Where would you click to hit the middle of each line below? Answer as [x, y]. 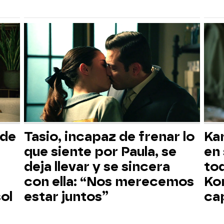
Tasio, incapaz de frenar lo [109, 136]
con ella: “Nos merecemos [109, 181]
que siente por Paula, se [100, 151]
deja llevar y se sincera [97, 166]
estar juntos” [66, 196]
